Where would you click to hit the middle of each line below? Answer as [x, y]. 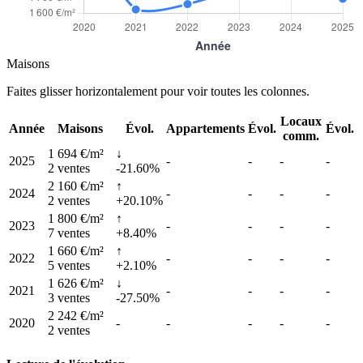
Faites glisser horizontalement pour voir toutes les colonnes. [158, 91]
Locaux [301, 121]
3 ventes [69, 297]
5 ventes [69, 265]
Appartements [205, 128]
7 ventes [69, 233]
